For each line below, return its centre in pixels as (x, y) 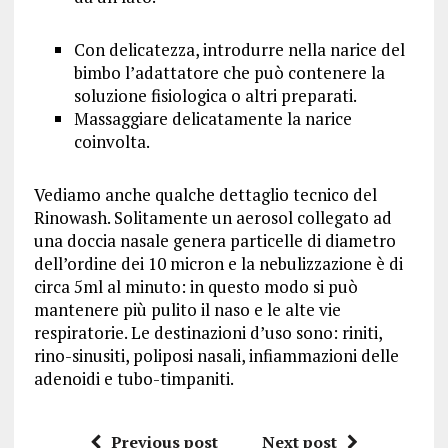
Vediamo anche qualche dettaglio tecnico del (205, 194)
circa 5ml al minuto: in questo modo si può (195, 286)
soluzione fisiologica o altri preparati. (215, 95)
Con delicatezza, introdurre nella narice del (239, 49)
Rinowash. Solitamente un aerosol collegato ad (212, 217)
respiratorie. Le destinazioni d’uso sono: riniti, (207, 332)
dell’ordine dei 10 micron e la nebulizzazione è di (218, 263)
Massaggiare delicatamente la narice (212, 118)
